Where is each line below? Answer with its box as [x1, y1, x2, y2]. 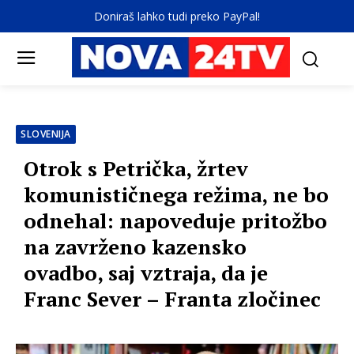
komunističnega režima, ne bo [24, 181, 329, 209]
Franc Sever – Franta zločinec [24, 285, 321, 313]
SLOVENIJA [21, 127, 71, 141]
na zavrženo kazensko [24, 233, 247, 261]
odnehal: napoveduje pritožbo [24, 207, 327, 235]
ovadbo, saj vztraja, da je [24, 259, 268, 287]
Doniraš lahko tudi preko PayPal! [94, 9, 260, 24]
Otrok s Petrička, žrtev [24, 155, 248, 183]
